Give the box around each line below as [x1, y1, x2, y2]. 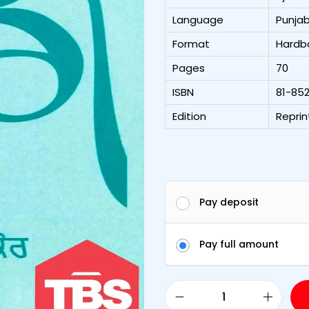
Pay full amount [199, 237, 279, 251]
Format [172, 36, 210, 51]
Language [172, 12, 223, 27]
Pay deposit [199, 195, 259, 209]
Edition [172, 108, 206, 123]
